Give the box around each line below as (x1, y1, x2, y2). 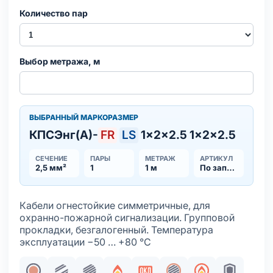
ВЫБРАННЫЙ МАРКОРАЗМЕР (29, 113, 138, 122)
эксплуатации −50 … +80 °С (19, 236, 151, 248)
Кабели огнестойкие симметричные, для (19, 199, 210, 211)
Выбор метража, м (19, 56, 100, 66)
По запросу (227, 163, 235, 172)
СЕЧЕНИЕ (35, 154, 68, 163)
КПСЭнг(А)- (29, 128, 98, 142)
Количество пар (19, 8, 88, 18)
